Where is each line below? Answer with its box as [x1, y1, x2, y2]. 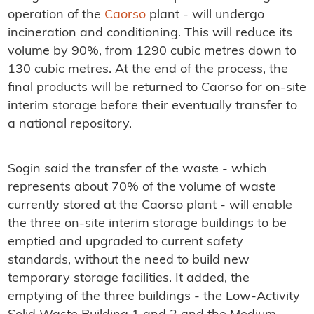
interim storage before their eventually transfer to [7, 100, 297, 114]
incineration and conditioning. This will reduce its [7, 27, 292, 41]
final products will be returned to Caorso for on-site [7, 81, 306, 95]
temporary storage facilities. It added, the [7, 272, 250, 286]
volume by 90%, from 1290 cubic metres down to [7, 45, 296, 59]
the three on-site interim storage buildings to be [7, 217, 287, 231]
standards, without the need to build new [7, 254, 250, 268]
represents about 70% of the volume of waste [7, 181, 276, 195]
